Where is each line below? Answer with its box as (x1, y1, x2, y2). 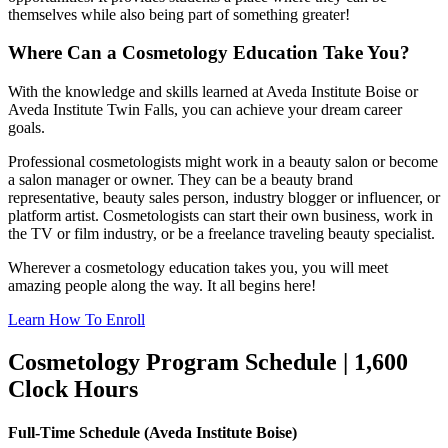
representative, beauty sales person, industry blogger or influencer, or (8, 189, 440, 207)
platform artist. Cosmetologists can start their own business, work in (8, 207, 433, 225)
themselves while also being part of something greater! (8, 5, 350, 23)
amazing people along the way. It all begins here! (8, 277, 316, 295)
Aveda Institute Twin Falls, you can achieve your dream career (8, 101, 402, 119)
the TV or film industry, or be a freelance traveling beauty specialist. (8, 225, 435, 243)
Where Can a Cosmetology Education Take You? (8, 42, 410, 64)
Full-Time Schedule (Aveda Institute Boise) (8, 424, 297, 442)
